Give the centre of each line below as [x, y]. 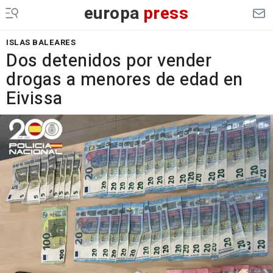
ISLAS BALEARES [41, 42]
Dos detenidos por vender [109, 61]
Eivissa [34, 99]
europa [112, 14]
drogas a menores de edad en [125, 80]
